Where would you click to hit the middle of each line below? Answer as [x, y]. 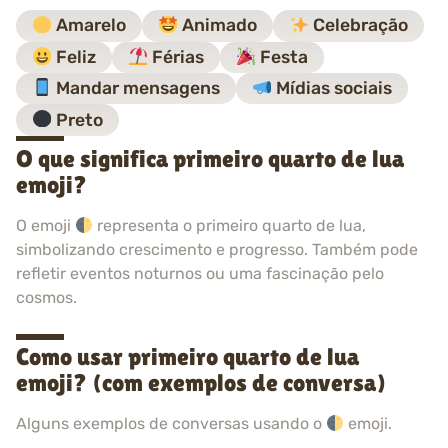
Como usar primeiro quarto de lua [187, 357]
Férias [176, 56]
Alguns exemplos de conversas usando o [171, 424]
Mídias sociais [332, 88]
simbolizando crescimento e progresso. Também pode [217, 250]
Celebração [359, 25]
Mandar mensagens [136, 88]
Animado [218, 25]
